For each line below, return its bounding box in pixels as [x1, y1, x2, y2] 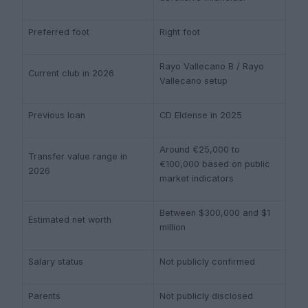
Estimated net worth [28, 214, 111, 225]
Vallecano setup [159, 76, 228, 86]
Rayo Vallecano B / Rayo [159, 61, 264, 71]
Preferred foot [28, 27, 89, 37]
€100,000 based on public [159, 159, 270, 169]
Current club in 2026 [28, 68, 114, 78]
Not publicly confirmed [159, 256, 255, 267]
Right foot [159, 27, 200, 37]
